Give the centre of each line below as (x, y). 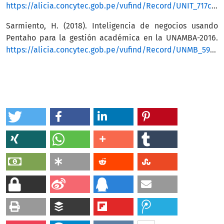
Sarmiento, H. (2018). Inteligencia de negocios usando (112, 26)
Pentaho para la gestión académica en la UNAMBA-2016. (112, 38)
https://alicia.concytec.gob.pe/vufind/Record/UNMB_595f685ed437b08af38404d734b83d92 (108, 50)
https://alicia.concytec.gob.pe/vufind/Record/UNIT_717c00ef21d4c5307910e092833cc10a (109, 6)
